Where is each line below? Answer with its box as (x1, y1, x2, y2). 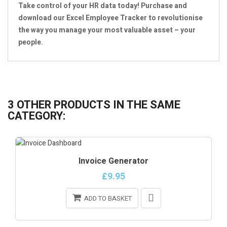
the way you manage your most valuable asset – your (18, 24, 196, 35)
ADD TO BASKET (84, 193, 132, 203)
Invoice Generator (79, 155, 148, 167)
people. (18, 36, 43, 48)
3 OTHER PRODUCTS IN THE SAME (8, 96, 180, 113)
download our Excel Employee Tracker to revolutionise (18, 12, 203, 23)
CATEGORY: (8, 107, 66, 124)
